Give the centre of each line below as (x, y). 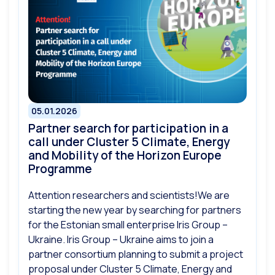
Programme (60, 168)
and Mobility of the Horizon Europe (125, 155)
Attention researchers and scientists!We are (129, 195)
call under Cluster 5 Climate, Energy (129, 141)
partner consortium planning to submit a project (136, 254)
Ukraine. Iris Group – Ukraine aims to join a (121, 239)
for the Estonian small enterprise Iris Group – (128, 224)
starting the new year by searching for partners (135, 210)
